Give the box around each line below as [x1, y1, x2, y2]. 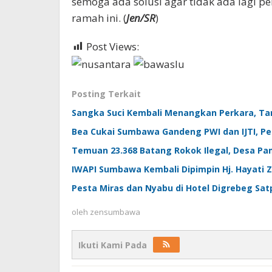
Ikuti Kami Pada [78, 239, 147, 251]
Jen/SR [126, 11, 155, 25]
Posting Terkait [72, 87, 141, 100]
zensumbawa [90, 206, 140, 217]
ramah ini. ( [72, 11, 126, 25]
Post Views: [86, 39, 139, 53]
